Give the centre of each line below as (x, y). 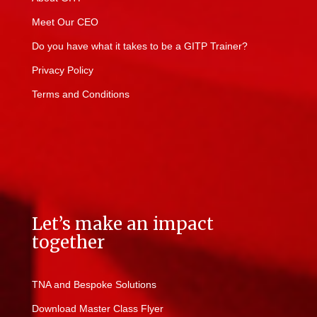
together (68, 242)
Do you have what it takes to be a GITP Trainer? (140, 46)
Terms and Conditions (81, 94)
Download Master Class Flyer (98, 308)
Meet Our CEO (65, 22)
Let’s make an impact (123, 224)
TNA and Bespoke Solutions (94, 284)
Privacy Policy (63, 70)
